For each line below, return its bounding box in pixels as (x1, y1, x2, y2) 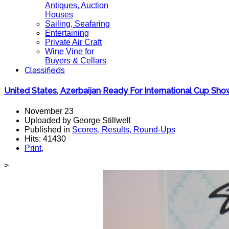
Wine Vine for (45, 47, 94, 56)
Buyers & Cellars (45, 56, 106, 65)
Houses (45, 10, 73, 19)
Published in (25, 125, 72, 134)
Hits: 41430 (25, 134, 66, 143)
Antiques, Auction (45, 1, 108, 10)
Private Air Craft (45, 38, 102, 47)
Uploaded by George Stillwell (25, 116, 131, 125)
